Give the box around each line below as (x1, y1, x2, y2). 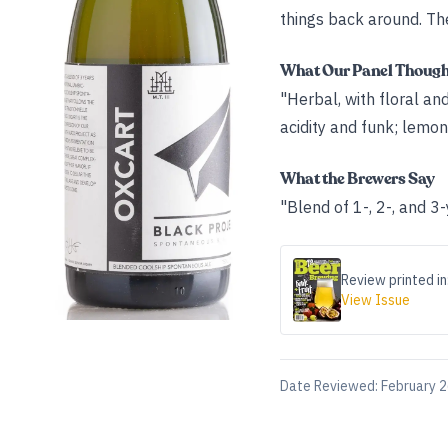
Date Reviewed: (280, 377, 381, 395)
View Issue (341, 291, 410, 309)
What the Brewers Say (280, 168, 435, 190)
